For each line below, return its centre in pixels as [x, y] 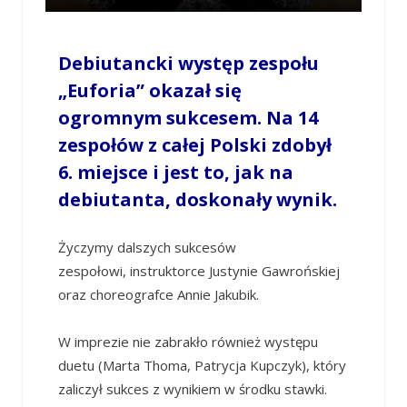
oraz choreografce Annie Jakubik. [158, 295]
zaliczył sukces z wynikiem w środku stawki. [192, 389]
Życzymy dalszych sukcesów [147, 248]
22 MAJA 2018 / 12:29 [191, 34]
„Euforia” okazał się [149, 91]
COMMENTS [102, 48]
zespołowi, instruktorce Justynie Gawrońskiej [199, 271]
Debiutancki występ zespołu [188, 64]
